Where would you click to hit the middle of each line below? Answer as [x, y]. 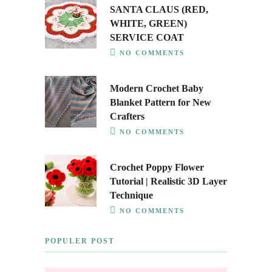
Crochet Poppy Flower [157, 168]
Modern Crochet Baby [157, 89]
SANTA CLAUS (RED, [159, 10]
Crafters [127, 117]
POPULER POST [80, 241]
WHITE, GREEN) [148, 24]
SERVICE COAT [147, 38]
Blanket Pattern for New [161, 103]
